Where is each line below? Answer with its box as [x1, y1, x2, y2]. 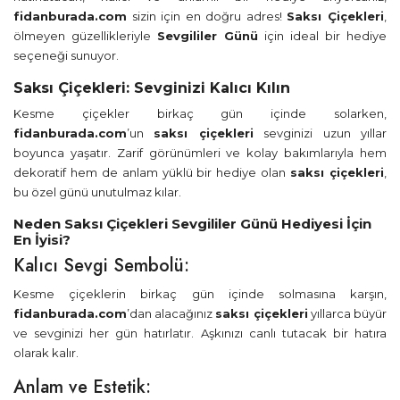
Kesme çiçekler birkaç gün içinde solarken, [13, 106, 387, 121]
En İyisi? [13, 231, 71, 248]
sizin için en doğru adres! [127, 9, 287, 23]
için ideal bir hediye [258, 29, 387, 43]
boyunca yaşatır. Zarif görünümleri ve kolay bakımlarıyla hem [13, 146, 387, 160]
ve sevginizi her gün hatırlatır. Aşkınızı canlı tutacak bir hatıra [13, 326, 387, 340]
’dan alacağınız [127, 306, 216, 321]
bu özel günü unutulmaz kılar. [13, 185, 181, 199]
